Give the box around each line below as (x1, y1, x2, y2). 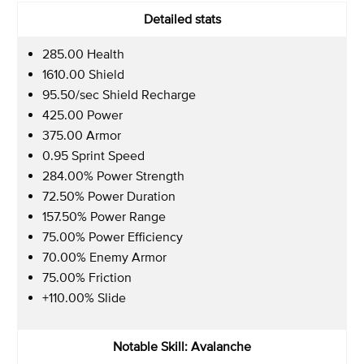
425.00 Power (42, 106, 123, 122)
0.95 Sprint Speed (42, 147, 145, 162)
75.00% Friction (42, 269, 132, 284)
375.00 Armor (42, 127, 121, 142)
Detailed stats (143, 11, 221, 26)
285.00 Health (42, 45, 124, 61)
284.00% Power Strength (42, 167, 184, 183)
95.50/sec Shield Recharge (42, 86, 196, 102)
